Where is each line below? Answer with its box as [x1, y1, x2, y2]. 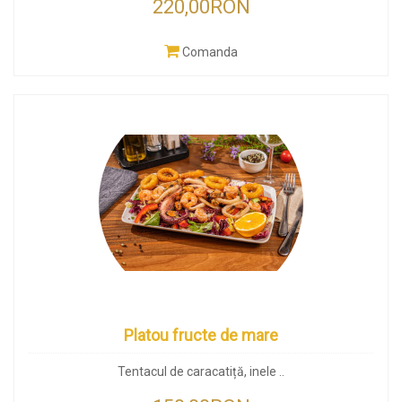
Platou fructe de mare [124, 326, 278, 345]
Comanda [182, 45, 238, 59]
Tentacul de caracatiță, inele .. [118, 364, 284, 379]
